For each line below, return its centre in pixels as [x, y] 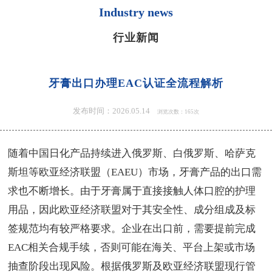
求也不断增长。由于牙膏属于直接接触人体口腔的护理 [132, 191]
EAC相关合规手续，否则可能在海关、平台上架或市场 [132, 248]
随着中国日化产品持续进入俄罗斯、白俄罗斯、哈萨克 [132, 154]
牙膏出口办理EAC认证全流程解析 [136, 83]
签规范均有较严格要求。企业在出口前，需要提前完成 [132, 229]
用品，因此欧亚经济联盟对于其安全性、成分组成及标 [132, 210]
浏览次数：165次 [178, 111]
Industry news [136, 12]
